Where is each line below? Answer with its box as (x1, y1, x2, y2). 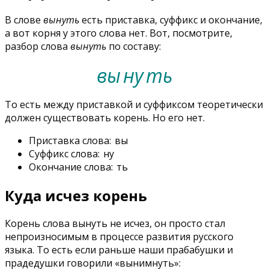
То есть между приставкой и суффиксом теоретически (5, 97, 263, 111)
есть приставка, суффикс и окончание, (79, 13, 262, 26)
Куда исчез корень (5, 185, 147, 205)
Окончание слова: (29, 160, 115, 174)
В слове (5, 13, 43, 26)
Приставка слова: (29, 133, 113, 147)
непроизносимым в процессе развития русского (5, 230, 234, 244)
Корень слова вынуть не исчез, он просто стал (5, 217, 225, 231)
